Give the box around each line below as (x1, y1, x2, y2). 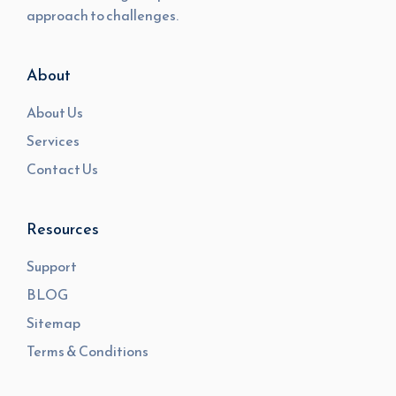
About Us (27, 102, 83, 123)
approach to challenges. (27, 4, 179, 26)
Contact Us (27, 158, 98, 179)
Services (27, 130, 80, 151)
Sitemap (27, 312, 80, 333)
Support (27, 255, 77, 277)
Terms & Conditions (27, 340, 148, 362)
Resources (27, 217, 99, 240)
